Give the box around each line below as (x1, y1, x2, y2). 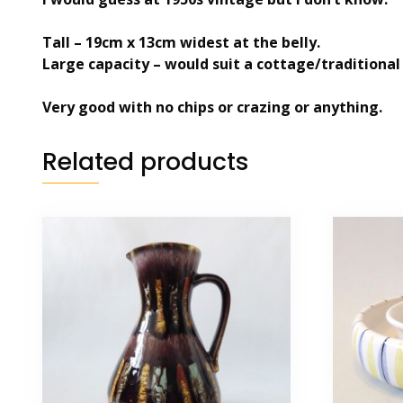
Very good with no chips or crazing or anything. (42, 97, 382, 118)
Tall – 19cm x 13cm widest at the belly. (42, 32, 320, 53)
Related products (42, 145, 249, 179)
